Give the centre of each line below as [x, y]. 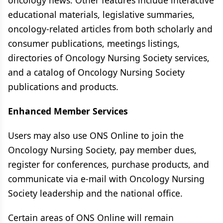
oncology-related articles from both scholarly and [110, 29]
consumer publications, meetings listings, [94, 43]
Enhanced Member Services [68, 111]
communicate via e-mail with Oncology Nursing [106, 179]
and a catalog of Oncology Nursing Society [96, 72]
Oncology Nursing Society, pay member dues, [102, 150]
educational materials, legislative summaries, [101, 14]
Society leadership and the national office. [95, 193]
